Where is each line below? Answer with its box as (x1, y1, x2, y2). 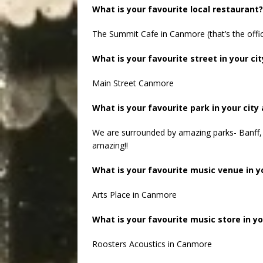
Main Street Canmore (92, 77, 174, 89)
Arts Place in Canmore (92, 189, 177, 201)
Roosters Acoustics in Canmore (92, 238, 212, 250)
